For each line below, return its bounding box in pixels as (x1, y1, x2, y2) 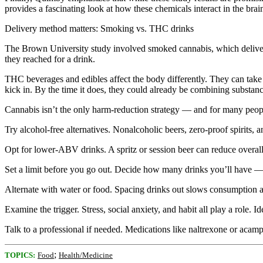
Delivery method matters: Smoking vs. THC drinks (5, 23, 194, 33)
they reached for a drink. (5, 54, 95, 64)
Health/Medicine (59, 251, 113, 259)
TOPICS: (5, 251, 35, 259)
